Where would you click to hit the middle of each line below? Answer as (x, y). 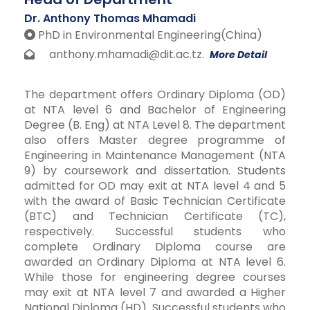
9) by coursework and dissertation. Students (155, 170)
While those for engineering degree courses (155, 277)
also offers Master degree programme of (155, 140)
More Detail (238, 54)
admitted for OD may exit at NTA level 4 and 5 (155, 185)
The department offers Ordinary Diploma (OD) (155, 94)
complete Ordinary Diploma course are (155, 246)
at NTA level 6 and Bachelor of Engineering (155, 109)
